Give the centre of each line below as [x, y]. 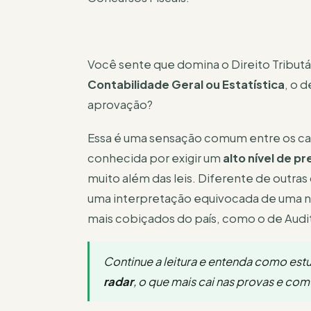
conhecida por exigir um [155, 158]
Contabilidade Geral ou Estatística [186, 84]
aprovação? [120, 104]
